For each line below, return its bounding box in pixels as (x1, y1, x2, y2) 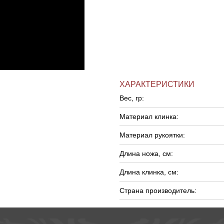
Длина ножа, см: (119, 149, 173, 157)
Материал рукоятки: (119, 130, 185, 139)
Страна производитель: (119, 186, 196, 194)
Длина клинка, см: (119, 167, 178, 176)
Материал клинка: (119, 112, 178, 120)
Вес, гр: (119, 93, 144, 102)
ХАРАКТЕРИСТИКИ (119, 79, 194, 88)
